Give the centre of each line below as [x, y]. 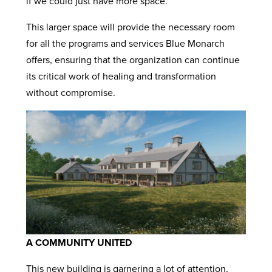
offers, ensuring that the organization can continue [133, 59]
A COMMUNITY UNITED [79, 242]
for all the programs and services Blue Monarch [125, 43]
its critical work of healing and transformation [121, 76]
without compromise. [72, 92]
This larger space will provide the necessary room [130, 26]
